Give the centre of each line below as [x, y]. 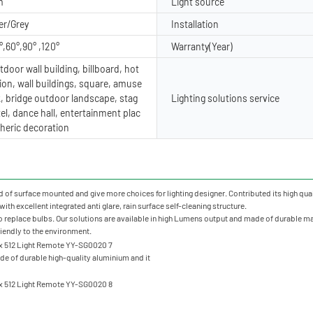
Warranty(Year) [202, 46]
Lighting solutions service [225, 98]
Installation [195, 24]
